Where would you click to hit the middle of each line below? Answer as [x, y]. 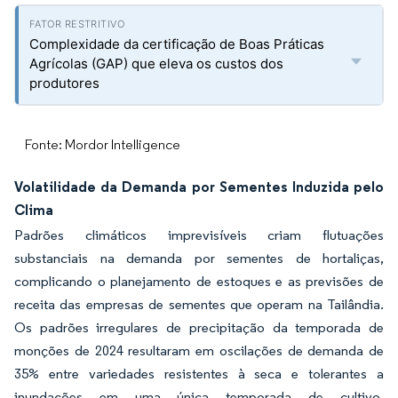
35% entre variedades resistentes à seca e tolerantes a [199, 374]
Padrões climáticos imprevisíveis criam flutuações [199, 235]
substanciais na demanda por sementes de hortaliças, [199, 258]
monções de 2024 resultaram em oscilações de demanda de [199, 350]
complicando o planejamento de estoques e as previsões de [199, 281]
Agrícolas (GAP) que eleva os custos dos [156, 64]
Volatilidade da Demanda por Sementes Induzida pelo [199, 187]
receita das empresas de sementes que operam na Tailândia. [199, 304]
